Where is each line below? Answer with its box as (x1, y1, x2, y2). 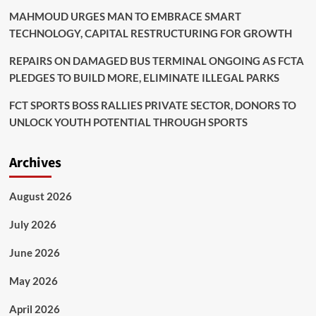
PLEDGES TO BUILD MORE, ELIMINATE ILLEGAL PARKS (8, 71, 279, 84)
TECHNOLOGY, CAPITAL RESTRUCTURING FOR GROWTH (8, 26, 292, 39)
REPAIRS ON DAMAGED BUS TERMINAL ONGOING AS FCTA (8, 54, 304, 67)
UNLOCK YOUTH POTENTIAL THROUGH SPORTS (8, 115, 248, 128)
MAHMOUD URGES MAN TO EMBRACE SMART (8, 9, 241, 23)
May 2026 (8, 274, 58, 287)
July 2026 (8, 217, 56, 231)
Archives (8, 152, 61, 173)
